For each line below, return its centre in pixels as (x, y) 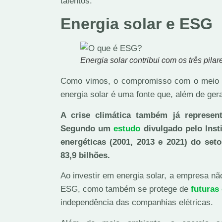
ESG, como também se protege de (125, 189)
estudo (127, 128)
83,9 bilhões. (85, 155)
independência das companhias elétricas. (137, 203)
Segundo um (87, 128)
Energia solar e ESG (137, 24)
